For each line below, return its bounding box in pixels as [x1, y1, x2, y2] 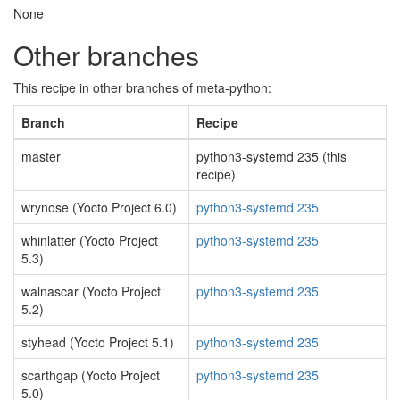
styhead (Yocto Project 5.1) [21, 333, 174, 351]
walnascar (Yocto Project [21, 282, 161, 300]
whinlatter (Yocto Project [21, 231, 158, 249]
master [21, 147, 61, 165]
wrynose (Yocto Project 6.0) [21, 198, 177, 216]
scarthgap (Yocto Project [21, 366, 160, 384]
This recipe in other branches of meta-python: [13, 79, 271, 96]
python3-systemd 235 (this [196, 147, 346, 165]
